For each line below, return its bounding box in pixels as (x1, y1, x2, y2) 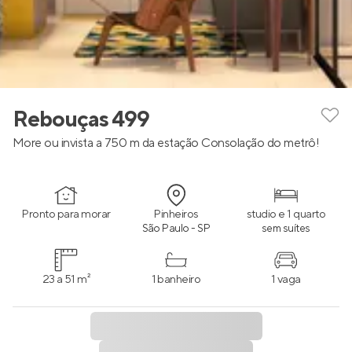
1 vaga (271, 272, 301, 287)
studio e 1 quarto (246, 207, 326, 222)
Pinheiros (153, 207, 199, 222)
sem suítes (262, 222, 310, 236)
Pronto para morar (21, 207, 111, 222)
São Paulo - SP (141, 222, 211, 236)
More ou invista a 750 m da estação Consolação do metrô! (13, 135, 320, 151)
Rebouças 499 (13, 105, 149, 134)
